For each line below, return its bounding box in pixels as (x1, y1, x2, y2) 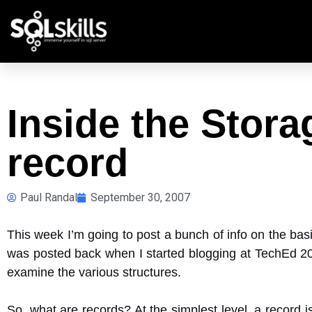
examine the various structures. (7, 265, 181, 279)
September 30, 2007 (91, 191, 190, 204)
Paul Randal (20, 191, 77, 204)
